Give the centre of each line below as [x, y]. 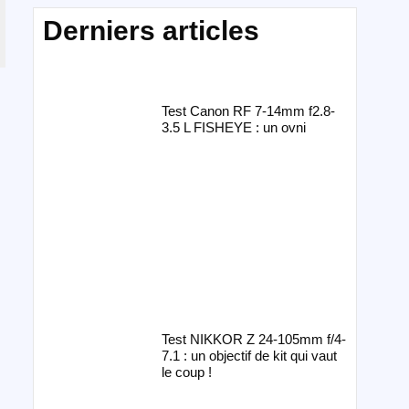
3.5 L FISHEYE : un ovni [233, 127]
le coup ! [186, 372]
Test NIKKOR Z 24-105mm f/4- [253, 339]
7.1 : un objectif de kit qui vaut [249, 355]
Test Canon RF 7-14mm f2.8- [248, 111]
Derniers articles [151, 31]
